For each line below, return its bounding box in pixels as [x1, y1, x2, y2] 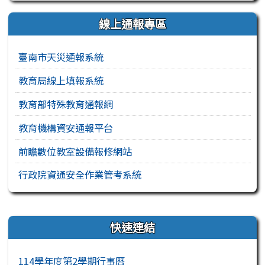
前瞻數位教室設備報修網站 [18, 144, 132, 159]
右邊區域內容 [8, 213, 93, 234]
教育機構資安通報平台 [18, 120, 114, 135]
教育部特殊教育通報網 [18, 96, 114, 111]
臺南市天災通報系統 [18, 50, 104, 64]
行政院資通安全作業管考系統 [18, 167, 142, 182]
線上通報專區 [99, 15, 166, 32]
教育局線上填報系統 [18, 73, 104, 88]
